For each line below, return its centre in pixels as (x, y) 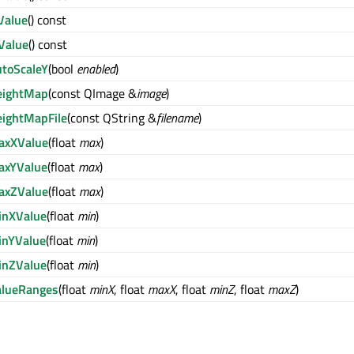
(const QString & (112, 118)
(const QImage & (92, 93)
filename (177, 118)
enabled (96, 69)
